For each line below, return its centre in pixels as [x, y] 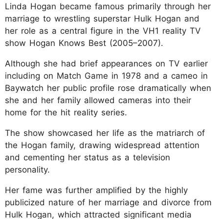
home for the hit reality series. [66, 112]
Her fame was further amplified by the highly [96, 190]
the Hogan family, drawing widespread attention [102, 145]
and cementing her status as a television [88, 157]
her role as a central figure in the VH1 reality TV [103, 31]
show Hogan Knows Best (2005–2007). [84, 43]
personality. [27, 169]
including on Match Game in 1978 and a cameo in [106, 76]
